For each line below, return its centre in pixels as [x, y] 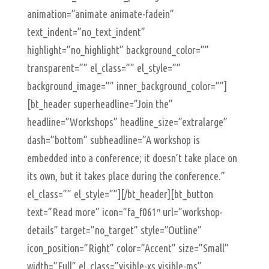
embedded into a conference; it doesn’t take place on [132, 158]
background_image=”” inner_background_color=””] [127, 86]
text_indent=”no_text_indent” [86, 32]
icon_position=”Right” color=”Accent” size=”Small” [128, 248]
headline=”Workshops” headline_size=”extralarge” [127, 122]
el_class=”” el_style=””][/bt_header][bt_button [120, 194]
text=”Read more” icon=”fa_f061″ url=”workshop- [125, 212]
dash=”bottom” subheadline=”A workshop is [113, 140]
